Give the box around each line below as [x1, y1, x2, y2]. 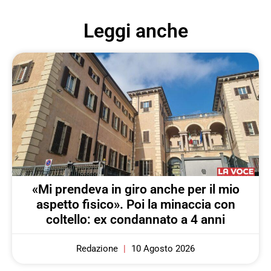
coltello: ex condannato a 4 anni [46, 212, 225, 227]
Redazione [76, 243, 120, 255]
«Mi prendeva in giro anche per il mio [31, 182, 240, 197]
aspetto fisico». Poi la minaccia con [36, 197, 235, 212]
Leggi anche [83, 19, 188, 43]
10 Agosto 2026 [129, 243, 195, 255]
